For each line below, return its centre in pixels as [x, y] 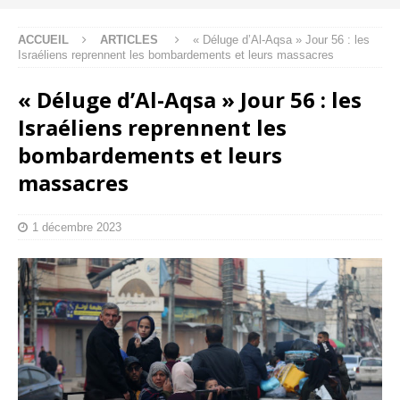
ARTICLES [129, 39]
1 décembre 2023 [77, 227]
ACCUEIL [43, 39]
